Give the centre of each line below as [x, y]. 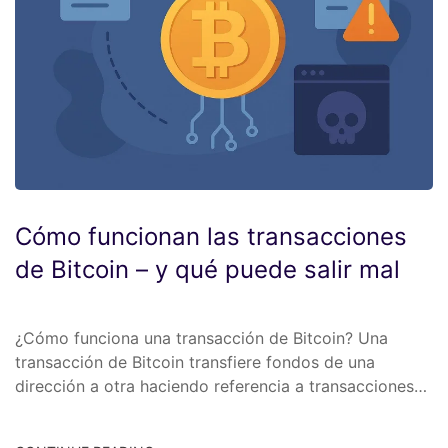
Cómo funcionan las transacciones [211, 236]
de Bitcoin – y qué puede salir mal [207, 269]
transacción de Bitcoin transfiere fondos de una [195, 361]
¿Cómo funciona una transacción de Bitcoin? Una [201, 337]
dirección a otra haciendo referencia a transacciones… [221, 385]
